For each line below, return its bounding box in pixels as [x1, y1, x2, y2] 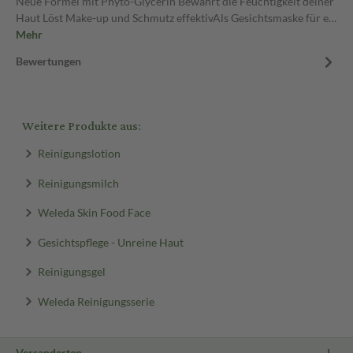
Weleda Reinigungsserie [37, 294, 154, 307]
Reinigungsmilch [37, 176, 119, 189]
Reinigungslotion [37, 146, 121, 160]
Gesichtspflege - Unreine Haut [37, 235, 184, 248]
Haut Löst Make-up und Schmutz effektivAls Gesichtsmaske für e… [16, 11, 336, 24]
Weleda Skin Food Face [37, 205, 150, 219]
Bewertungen [16, 54, 81, 68]
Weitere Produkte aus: [22, 115, 140, 138]
